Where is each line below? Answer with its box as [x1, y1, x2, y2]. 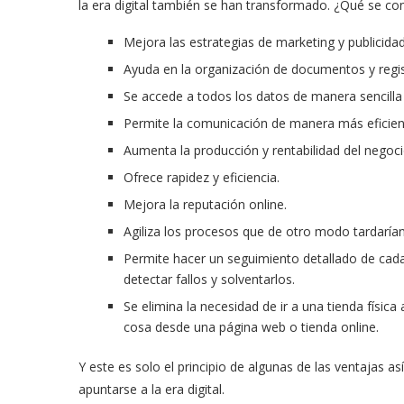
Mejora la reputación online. [124, 195, 287, 213]
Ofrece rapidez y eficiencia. [124, 168, 280, 186]
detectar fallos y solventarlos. [124, 270, 295, 288]
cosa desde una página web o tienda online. [124, 317, 379, 335]
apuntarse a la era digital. [78, 380, 225, 398]
